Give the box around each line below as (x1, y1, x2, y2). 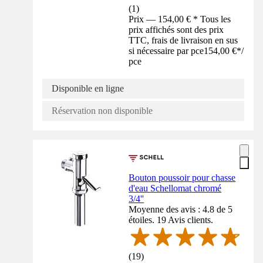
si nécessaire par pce (129, 45, 204, 56)
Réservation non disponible (52, 105, 153, 116)
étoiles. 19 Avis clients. (129, 214, 214, 225)
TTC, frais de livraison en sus (129, 35, 238, 45)
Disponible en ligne (52, 83, 124, 93)
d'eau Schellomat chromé (129, 183, 222, 193)
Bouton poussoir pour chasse (129, 172, 236, 183)
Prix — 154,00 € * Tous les (129, 14, 231, 24)
